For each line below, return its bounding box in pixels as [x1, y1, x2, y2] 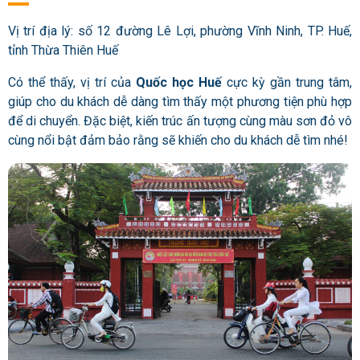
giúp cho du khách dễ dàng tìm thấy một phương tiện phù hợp [8, 94, 352, 110]
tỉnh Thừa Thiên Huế [8, 43, 118, 59]
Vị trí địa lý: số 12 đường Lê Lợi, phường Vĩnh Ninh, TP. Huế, [8, 23, 352, 39]
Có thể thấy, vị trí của [8, 75, 136, 91]
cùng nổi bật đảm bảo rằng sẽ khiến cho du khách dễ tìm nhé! [8, 133, 348, 149]
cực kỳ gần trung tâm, [227, 75, 352, 91]
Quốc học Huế [136, 75, 227, 91]
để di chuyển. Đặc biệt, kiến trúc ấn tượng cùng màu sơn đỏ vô [8, 113, 352, 129]
